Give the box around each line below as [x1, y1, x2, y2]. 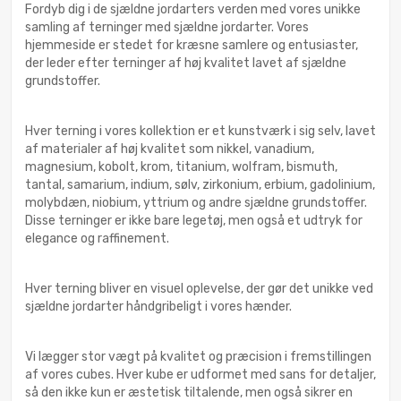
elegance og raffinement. [25, 231, 169, 247]
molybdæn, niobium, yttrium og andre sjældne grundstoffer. [25, 195, 367, 211]
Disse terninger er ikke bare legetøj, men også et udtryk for [25, 213, 363, 229]
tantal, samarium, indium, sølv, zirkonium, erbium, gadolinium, [25, 177, 375, 193]
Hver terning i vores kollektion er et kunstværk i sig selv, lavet [25, 124, 376, 140]
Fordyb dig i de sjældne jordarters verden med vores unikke [25, 2, 361, 18]
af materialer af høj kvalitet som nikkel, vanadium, [25, 141, 314, 158]
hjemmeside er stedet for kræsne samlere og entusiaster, [25, 38, 358, 54]
